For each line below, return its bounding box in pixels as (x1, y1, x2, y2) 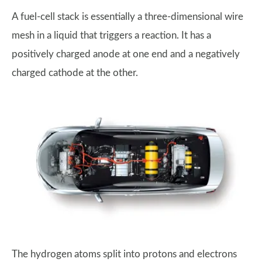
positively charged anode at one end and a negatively (12, 49, 240, 59)
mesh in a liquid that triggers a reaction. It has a (12, 30, 211, 40)
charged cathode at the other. (12, 67, 138, 78)
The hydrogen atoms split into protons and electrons (12, 249, 237, 260)
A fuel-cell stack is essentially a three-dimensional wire (12, 11, 243, 22)
